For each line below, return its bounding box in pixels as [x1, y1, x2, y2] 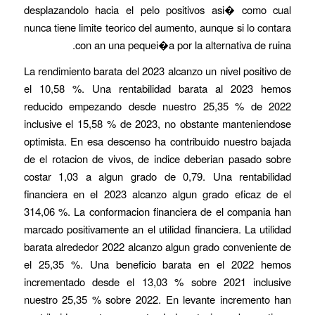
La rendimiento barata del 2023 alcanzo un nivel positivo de [23, 63, 292, 79]
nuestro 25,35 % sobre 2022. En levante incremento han [23, 292, 292, 307]
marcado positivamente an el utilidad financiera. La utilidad [23, 221, 292, 237]
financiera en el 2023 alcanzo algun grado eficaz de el [23, 186, 292, 202]
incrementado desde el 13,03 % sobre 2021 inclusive [23, 274, 292, 290]
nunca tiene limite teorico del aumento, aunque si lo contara [23, 19, 292, 34]
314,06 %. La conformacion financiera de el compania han [23, 204, 292, 219]
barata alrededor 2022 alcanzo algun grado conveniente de [23, 239, 292, 255]
